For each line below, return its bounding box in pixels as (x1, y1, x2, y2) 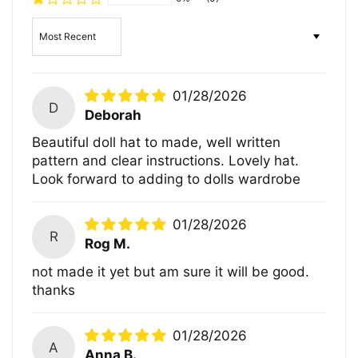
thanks (32, 281, 75, 298)
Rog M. (85, 236, 131, 253)
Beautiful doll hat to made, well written (32, 134, 281, 151)
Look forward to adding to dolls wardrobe (32, 171, 301, 188)
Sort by (31, 17, 69, 30)
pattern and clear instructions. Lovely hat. (32, 153, 300, 169)
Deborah (85, 106, 142, 123)
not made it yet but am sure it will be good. (32, 263, 310, 280)
